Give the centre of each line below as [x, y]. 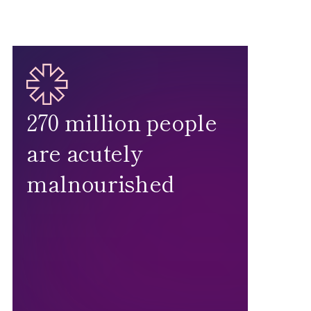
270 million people [122, 122]
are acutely [85, 152]
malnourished [101, 183]
